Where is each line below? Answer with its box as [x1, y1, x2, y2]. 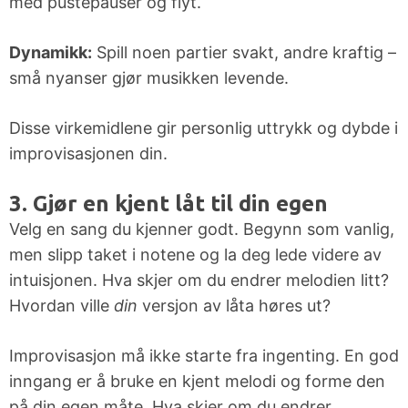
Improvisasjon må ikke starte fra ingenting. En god [9, 346, 399, 366]
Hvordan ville [9, 296, 114, 316]
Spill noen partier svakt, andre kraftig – [92, 43, 396, 63]
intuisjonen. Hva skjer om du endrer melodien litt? [9, 270, 389, 291]
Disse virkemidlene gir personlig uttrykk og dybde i [9, 118, 398, 138]
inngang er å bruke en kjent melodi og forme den [9, 372, 385, 392]
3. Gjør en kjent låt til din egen [9, 191, 328, 217]
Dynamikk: [9, 43, 92, 63]
